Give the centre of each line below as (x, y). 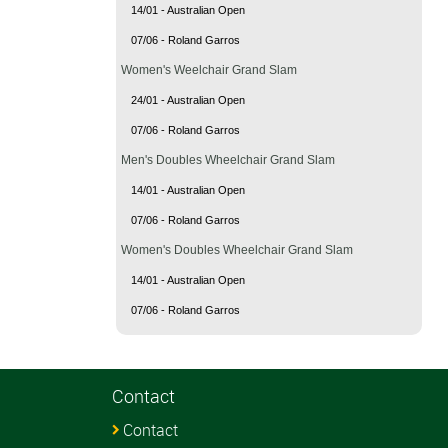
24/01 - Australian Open (188, 99)
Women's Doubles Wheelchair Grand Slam (237, 249)
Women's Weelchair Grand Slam (209, 69)
